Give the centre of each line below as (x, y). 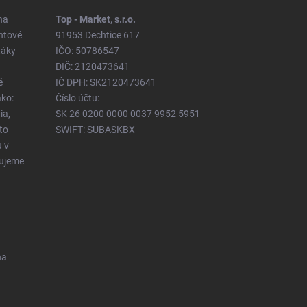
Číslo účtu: (77, 98)
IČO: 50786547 (87, 50)
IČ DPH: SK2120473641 (106, 82)
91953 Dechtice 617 (97, 35)
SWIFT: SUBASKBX (95, 129)
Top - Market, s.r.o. (95, 19)
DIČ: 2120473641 (92, 66)
